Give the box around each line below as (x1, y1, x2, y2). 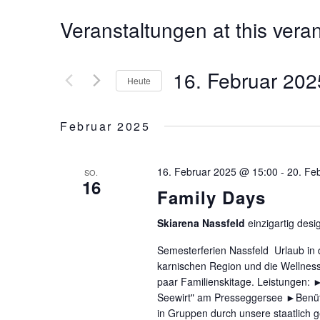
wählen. (172, 116, 211, 129)
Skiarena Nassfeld (156, 216, 248, 230)
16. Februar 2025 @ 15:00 (156, 164, 278, 179)
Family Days (156, 185, 266, 209)
